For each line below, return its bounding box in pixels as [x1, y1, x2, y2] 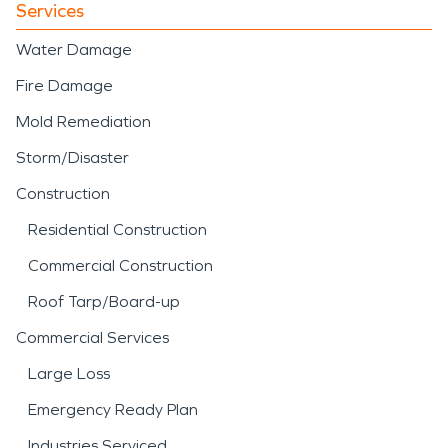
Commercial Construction [28, 255, 213, 275]
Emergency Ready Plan [28, 399, 198, 419]
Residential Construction [28, 219, 207, 239]
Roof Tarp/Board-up [28, 291, 180, 311]
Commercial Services [16, 327, 169, 347]
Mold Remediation [16, 111, 151, 131]
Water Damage [16, 39, 132, 59]
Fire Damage [16, 75, 113, 95]
